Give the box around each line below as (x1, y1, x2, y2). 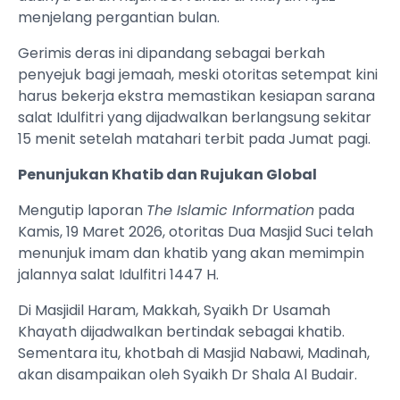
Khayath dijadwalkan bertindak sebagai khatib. (18, 321, 345, 343)
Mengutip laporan (18, 200, 146, 221)
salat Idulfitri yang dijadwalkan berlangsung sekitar (18, 107, 371, 129)
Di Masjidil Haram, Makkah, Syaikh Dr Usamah (18, 300, 330, 321)
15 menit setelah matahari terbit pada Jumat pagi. (18, 129, 371, 150)
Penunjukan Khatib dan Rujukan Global (18, 164, 317, 186)
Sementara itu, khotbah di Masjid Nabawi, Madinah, (18, 343, 370, 364)
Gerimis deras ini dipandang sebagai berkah (18, 43, 325, 64)
